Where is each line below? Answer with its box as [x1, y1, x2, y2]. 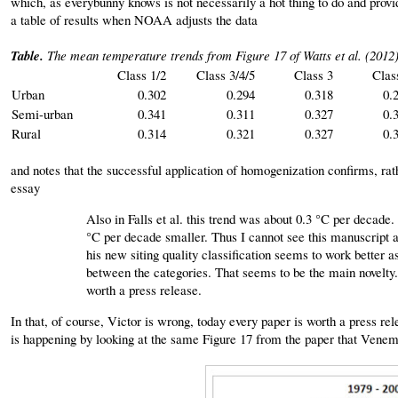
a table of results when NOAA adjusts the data [11, 10, 259, 28]
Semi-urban [12, 104, 74, 123]
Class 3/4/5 [196, 65, 256, 84]
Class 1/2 [117, 65, 167, 84]
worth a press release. [85, 280, 202, 298]
